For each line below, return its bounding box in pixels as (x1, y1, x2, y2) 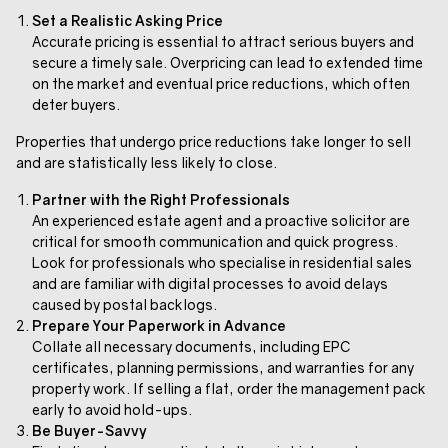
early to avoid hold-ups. (32, 400, 192, 418)
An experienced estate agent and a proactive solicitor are (32, 211, 410, 229)
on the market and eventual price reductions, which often (32, 74, 410, 92)
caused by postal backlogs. (32, 295, 217, 313)
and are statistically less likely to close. (16, 153, 277, 171)
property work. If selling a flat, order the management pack (32, 379, 426, 397)
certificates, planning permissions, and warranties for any (32, 358, 414, 376)
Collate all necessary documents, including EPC (32, 337, 351, 355)
